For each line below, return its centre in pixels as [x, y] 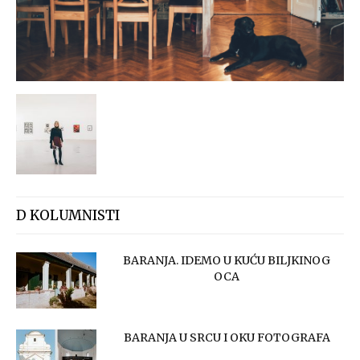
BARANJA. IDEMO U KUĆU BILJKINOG [227, 261]
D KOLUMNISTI [68, 216]
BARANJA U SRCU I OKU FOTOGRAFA [227, 338]
